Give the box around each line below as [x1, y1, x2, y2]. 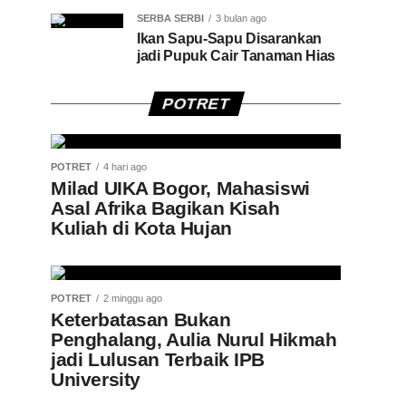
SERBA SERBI [137, 13, 204, 24]
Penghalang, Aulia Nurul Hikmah [51, 329, 337, 350]
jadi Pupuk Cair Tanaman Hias [137, 48, 336, 63]
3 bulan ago [216, 13, 266, 24]
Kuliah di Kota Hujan [51, 217, 232, 238]
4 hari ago [103, 161, 147, 172]
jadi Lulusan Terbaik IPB [51, 349, 266, 370]
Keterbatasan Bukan [51, 309, 231, 330]
